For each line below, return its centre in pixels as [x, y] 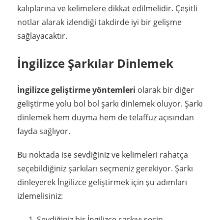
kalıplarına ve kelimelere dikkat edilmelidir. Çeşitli [107, 8]
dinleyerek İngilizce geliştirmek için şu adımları [102, 182]
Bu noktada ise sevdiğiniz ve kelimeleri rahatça [103, 155]
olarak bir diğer [165, 90]
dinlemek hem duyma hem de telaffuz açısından [106, 118]
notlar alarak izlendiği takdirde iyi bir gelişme [99, 22]
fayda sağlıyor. [44, 131]
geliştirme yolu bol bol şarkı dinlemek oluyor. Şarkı [110, 104]
